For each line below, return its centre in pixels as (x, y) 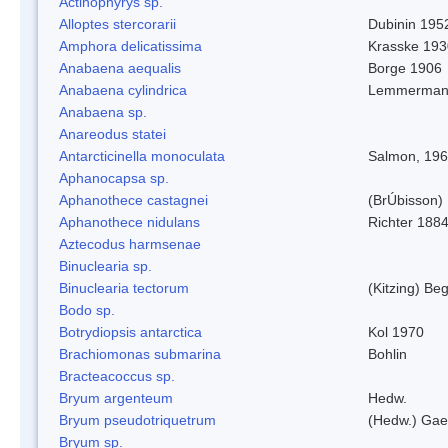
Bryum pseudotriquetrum (137, 419)
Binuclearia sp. (105, 265)
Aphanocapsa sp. (114, 177)
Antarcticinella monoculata (142, 155)
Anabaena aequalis (120, 67)
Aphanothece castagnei (133, 199)
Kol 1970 (396, 331)
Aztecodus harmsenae (130, 243)
